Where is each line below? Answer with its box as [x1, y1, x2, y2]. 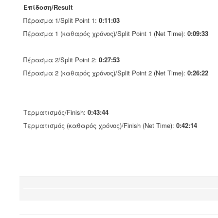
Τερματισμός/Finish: [23, 108, 88, 117]
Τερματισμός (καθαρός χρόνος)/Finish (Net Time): [23, 121, 176, 130]
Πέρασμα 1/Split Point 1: [23, 16, 99, 25]
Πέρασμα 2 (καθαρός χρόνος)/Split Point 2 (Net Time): [23, 68, 187, 77]
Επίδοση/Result [23, 2, 73, 12]
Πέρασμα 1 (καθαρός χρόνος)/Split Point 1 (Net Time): [23, 29, 187, 38]
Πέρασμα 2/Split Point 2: [23, 55, 99, 64]
